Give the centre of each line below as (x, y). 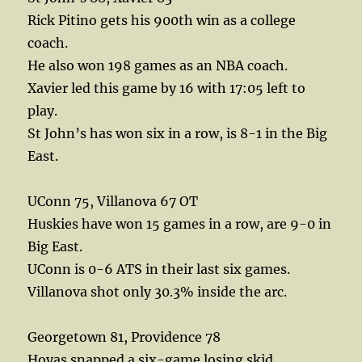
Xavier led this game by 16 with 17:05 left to (167, 88)
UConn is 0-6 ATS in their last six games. (159, 269)
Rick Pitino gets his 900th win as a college (162, 20)
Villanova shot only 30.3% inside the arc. (158, 291)
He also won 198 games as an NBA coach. (158, 65)
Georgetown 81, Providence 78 (124, 337)
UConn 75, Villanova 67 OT (113, 201)
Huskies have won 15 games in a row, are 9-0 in (180, 223)
